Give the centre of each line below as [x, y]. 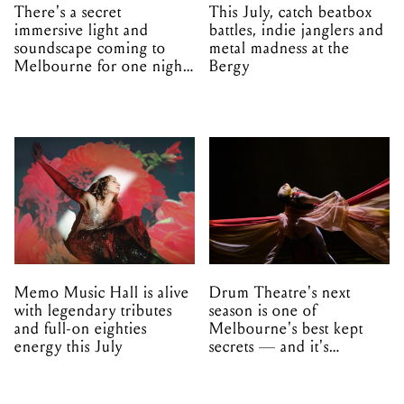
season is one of [263, 311]
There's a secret [68, 12]
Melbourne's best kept [286, 329]
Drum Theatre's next [280, 293]
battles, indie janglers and [297, 30]
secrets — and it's [269, 347]
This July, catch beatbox [291, 12]
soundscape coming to [90, 48]
